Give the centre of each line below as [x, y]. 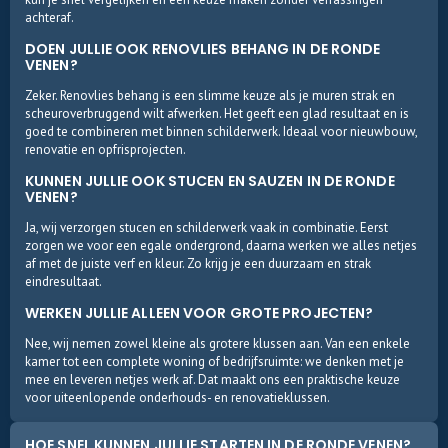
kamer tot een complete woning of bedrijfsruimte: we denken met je [214, 361]
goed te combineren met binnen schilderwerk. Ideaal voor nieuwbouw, [221, 131]
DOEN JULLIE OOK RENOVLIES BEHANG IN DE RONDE [203, 49]
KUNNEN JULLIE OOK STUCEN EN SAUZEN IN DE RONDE [210, 181]
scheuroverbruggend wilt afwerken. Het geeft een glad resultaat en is [217, 113]
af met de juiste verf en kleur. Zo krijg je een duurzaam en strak [198, 263]
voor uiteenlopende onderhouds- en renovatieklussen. [177, 397]
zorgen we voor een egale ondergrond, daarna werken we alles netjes [221, 245]
